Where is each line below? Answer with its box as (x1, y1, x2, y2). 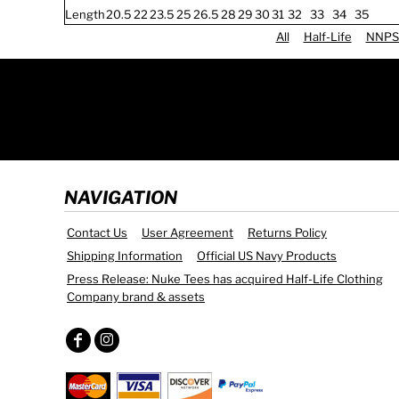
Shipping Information (67, 248, 183, 263)
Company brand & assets (67, 289, 205, 304)
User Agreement (142, 225, 233, 240)
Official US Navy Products (197, 248, 337, 263)
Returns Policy (248, 225, 327, 240)
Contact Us (67, 225, 127, 240)
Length (65, 7, 105, 21)
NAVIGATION (64, 187, 177, 208)
